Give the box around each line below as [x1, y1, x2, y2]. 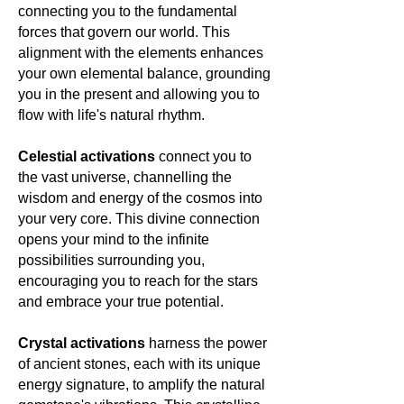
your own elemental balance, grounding [18, 65, 271, 81]
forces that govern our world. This [18, 23, 230, 40]
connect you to [159, 148, 252, 164]
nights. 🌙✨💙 [36, 22, 114, 37]
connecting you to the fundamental [18, 3, 237, 19]
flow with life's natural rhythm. [18, 106, 205, 123]
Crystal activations [18, 335, 145, 351]
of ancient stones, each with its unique [18, 355, 261, 372]
